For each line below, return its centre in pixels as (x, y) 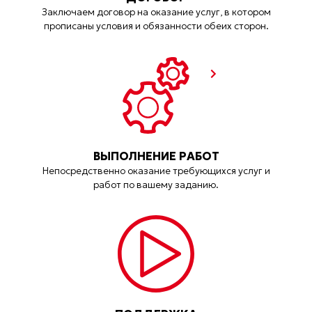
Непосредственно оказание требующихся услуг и (156, 171)
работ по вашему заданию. (156, 185)
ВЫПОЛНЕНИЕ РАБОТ (156, 156)
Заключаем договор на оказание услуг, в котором (156, 13)
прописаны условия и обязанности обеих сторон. (156, 26)
